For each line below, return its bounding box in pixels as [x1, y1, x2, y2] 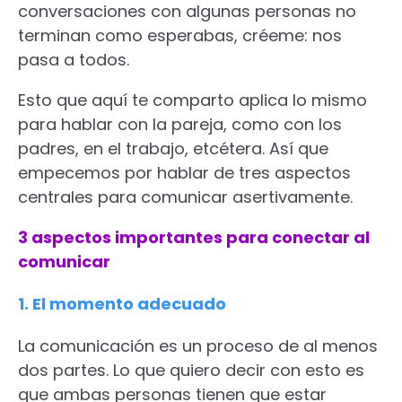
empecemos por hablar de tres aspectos [18, 161, 351, 184]
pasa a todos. [18, 48, 129, 71]
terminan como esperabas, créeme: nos [18, 23, 342, 47]
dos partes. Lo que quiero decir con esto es [18, 358, 364, 381]
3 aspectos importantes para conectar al [18, 225, 370, 249]
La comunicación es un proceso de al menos [18, 334, 378, 357]
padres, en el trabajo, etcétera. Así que [18, 136, 328, 160]
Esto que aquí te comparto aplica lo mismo [18, 88, 367, 111]
